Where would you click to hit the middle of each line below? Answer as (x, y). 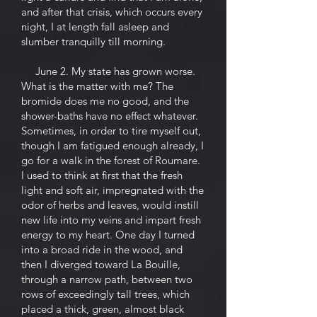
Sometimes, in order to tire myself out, (111, 131)
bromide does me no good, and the (105, 101)
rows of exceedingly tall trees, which (105, 294)
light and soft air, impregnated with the (113, 190)
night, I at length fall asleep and (95, 27)
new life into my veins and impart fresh (111, 220)
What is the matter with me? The (97, 86)
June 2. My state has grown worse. (108, 71)
